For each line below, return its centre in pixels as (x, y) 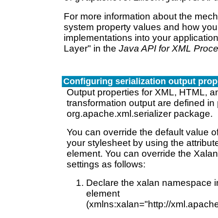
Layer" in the (91, 48)
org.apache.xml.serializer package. (140, 114)
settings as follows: (106, 164)
